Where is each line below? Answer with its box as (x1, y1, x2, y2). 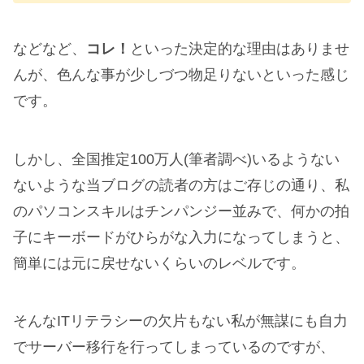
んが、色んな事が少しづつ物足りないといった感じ (13, 66, 349, 83)
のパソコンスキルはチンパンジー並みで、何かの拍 (13, 202, 349, 219)
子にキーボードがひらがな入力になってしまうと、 (13, 228, 349, 245)
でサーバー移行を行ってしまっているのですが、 (13, 339, 335, 356)
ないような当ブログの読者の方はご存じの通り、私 (13, 176, 349, 193)
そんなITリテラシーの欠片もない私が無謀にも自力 (13, 313, 348, 330)
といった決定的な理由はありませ (130, 40, 349, 57)
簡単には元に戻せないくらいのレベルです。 (13, 254, 305, 271)
